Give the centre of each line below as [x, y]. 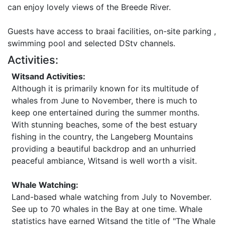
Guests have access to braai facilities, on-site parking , [112, 31]
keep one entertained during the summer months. [105, 113]
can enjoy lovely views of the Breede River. [89, 7]
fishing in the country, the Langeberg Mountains [102, 137]
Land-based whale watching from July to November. [111, 197]
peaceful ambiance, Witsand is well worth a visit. [104, 161]
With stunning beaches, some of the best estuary [104, 125]
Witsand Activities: [48, 76]
